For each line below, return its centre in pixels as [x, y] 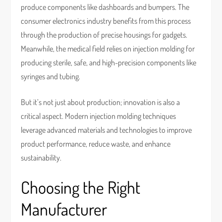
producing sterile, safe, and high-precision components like [109, 62]
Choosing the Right [81, 187]
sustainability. [41, 158]
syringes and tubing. [51, 76]
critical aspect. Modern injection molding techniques [99, 116]
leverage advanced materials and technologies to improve [107, 130]
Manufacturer [64, 209]
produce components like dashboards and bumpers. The [105, 7]
